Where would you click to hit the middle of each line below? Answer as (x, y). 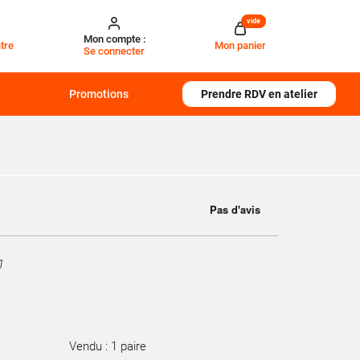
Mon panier (240, 45)
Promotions (99, 94)
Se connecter (115, 51)
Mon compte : (114, 39)
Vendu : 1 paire (108, 346)
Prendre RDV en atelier (259, 94)
